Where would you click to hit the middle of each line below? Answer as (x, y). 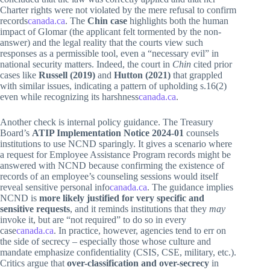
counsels (201, 133)
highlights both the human (178, 20)
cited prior (212, 64)
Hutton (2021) (142, 75)
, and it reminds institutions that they (140, 209)
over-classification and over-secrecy (138, 263)
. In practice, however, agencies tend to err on (140, 230)
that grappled (196, 75)
